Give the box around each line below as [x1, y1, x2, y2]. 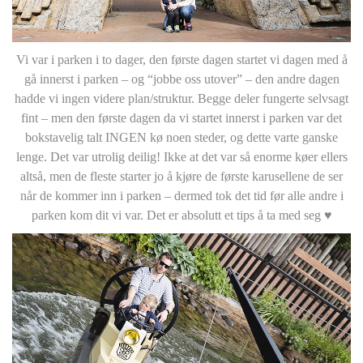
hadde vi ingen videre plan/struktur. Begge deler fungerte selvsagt [15, 92, 348, 106]
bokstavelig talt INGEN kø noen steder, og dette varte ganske [25, 130, 338, 145]
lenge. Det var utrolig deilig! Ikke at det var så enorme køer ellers [15, 150, 348, 164]
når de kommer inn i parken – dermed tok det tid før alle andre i [19, 189, 344, 203]
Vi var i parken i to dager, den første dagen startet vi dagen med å [15, 53, 348, 67]
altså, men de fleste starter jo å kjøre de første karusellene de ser [20, 169, 343, 184]
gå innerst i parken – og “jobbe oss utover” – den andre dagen [23, 72, 340, 87]
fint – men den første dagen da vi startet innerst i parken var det [21, 111, 342, 126]
